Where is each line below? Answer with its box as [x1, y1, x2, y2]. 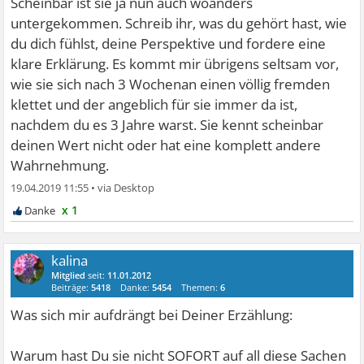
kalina [51, 251, 89, 271]
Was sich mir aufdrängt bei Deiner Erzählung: [11, 305, 293, 325]
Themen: [181, 281, 221, 294]
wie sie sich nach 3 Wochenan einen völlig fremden [11, 75, 331, 94]
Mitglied [51, 269, 86, 282]
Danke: [120, 281, 153, 294]
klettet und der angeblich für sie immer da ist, [11, 95, 298, 115]
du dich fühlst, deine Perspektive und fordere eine [11, 34, 327, 54]
